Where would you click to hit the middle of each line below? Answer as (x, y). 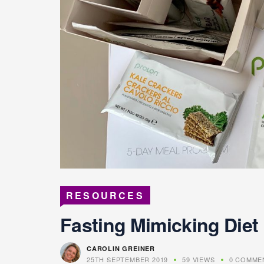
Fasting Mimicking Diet (159, 224)
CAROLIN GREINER (121, 248)
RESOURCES (105, 195)
